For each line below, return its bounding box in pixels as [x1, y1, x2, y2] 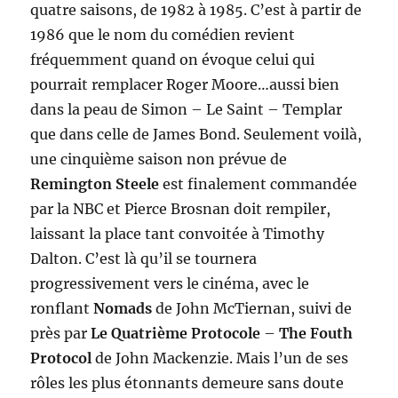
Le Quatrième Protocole [91, 323, 265, 342]
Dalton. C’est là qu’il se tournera [30, 249, 258, 267]
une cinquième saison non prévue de [30, 149, 288, 168]
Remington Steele [30, 174, 160, 193]
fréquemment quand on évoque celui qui [30, 50, 315, 68]
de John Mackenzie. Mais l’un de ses [92, 348, 349, 367]
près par [30, 323, 92, 342]
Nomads [93, 298, 156, 317]
